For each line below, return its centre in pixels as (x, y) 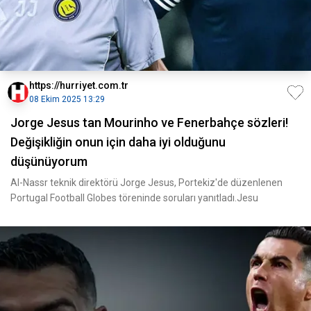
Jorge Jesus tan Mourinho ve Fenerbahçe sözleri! (149, 123)
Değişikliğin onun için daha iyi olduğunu (118, 142)
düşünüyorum (49, 161)
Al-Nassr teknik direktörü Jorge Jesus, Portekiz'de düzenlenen (146, 183)
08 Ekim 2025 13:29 (67, 99)
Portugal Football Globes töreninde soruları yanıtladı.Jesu (134, 198)
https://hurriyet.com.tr (79, 85)
